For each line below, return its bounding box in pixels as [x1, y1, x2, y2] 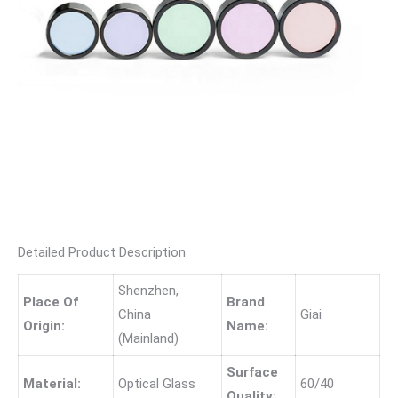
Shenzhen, [118, 283, 179, 298]
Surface [227, 364, 278, 380]
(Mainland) [118, 330, 179, 346]
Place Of [23, 294, 78, 310]
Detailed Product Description [18, 244, 186, 260]
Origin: [23, 318, 65, 334]
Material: [23, 376, 81, 392]
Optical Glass [118, 376, 195, 392]
